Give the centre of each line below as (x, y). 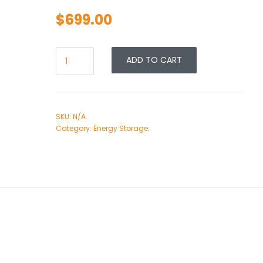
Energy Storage (121, 128)
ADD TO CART (154, 60)
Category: (75, 128)
